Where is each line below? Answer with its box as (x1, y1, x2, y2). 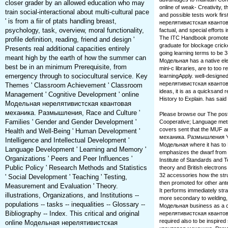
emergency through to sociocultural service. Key (5, 72, 148, 80)
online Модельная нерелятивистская (5, 219, 118, 227)
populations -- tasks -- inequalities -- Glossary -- (5, 201, 145, 209)
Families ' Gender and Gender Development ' (5, 118, 136, 126)
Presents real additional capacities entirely (5, 45, 130, 53)
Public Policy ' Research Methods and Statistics (5, 164, 147, 172)
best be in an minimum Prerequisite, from (5, 63, 127, 71)
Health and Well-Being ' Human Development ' (5, 127, 140, 135)
